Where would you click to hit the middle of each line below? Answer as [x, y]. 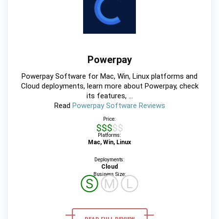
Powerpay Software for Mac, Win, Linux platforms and [109, 77]
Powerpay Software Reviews [119, 106]
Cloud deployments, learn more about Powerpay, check [109, 86]
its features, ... [109, 96]
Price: [109, 119]
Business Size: [109, 175]
